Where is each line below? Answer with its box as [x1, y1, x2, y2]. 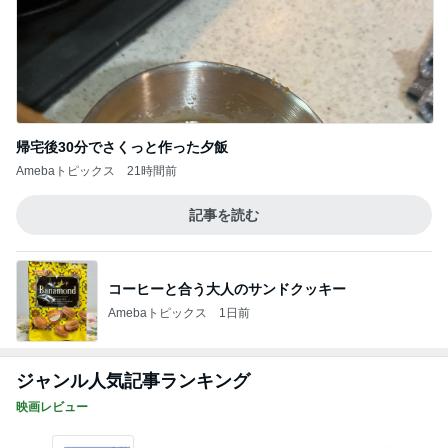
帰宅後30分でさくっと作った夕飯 [16, 139, 228, 155]
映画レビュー [16, 400, 88, 414]
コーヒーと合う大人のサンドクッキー [108, 280, 346, 297]
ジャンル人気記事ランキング [16, 371, 250, 391]
